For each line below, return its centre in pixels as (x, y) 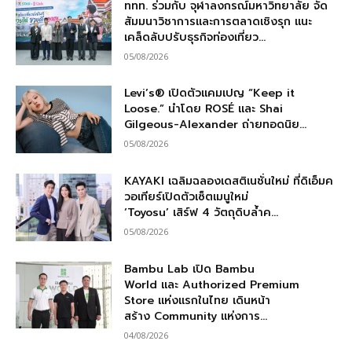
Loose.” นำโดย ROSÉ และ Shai (204, 109)
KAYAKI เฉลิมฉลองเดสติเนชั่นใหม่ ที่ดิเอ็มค (229, 181)
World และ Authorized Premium (212, 284)
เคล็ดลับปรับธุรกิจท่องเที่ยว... (195, 37)
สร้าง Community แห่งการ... (196, 316)
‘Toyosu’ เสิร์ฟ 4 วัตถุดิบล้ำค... (202, 213)
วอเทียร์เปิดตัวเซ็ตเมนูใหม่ (187, 197)
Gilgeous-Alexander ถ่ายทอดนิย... (216, 125)
